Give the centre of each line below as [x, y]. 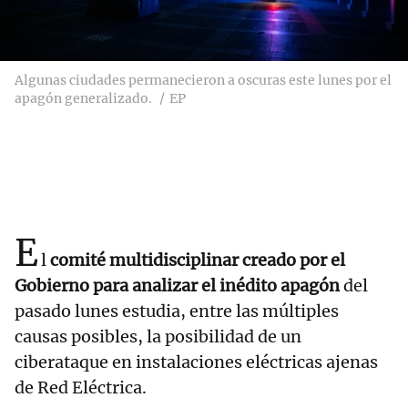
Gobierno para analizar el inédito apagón [177, 286]
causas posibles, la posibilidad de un [158, 337]
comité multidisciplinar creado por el [198, 260]
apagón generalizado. [83, 99]
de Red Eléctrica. [81, 388]
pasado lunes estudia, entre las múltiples [177, 311]
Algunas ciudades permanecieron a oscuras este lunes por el [203, 81]
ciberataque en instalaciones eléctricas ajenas [196, 362]
